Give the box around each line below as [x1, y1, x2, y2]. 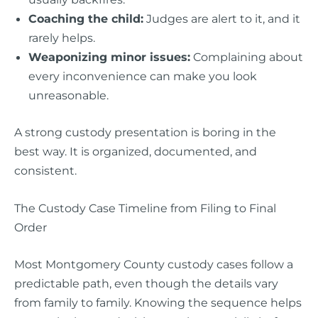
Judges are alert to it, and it [143, 11, 300, 26]
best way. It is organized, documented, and [14, 144, 257, 159]
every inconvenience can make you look [28, 69, 257, 84]
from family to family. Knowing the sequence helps [14, 295, 302, 309]
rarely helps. [28, 31, 95, 45]
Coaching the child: [28, 11, 143, 26]
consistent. [14, 163, 77, 178]
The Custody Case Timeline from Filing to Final [14, 201, 276, 216]
